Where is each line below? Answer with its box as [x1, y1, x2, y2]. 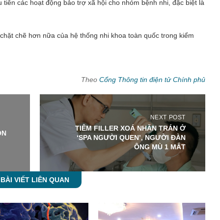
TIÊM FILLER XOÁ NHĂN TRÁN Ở [75, 124, 186, 133]
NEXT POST [150, 114, 186, 121]
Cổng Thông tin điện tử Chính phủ [99, 76, 205, 84]
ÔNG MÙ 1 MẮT [134, 143, 186, 151]
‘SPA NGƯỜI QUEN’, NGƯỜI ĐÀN [77, 134, 186, 142]
